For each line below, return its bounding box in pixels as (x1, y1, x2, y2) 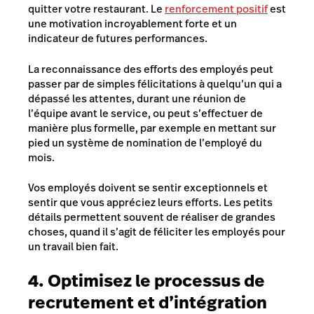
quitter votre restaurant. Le (28, 1, 165, 16)
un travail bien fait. (28, 239, 118, 254)
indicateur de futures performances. (28, 31, 207, 46)
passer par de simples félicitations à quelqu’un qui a (28, 76, 282, 91)
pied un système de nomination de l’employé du (28, 135, 262, 150)
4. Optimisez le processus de (28, 268, 265, 292)
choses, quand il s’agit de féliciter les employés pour (28, 224, 285, 239)
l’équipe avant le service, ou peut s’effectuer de (28, 105, 263, 121)
